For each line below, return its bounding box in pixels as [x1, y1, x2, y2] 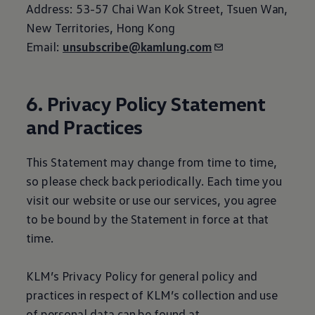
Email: [26, 39, 63, 54]
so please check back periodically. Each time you [26, 173, 283, 188]
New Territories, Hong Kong [26, 20, 176, 35]
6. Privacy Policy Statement [26, 91, 266, 115]
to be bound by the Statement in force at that [26, 211, 269, 226]
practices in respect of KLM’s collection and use [26, 287, 278, 302]
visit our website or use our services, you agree [26, 192, 277, 207]
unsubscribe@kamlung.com [63, 39, 212, 54]
